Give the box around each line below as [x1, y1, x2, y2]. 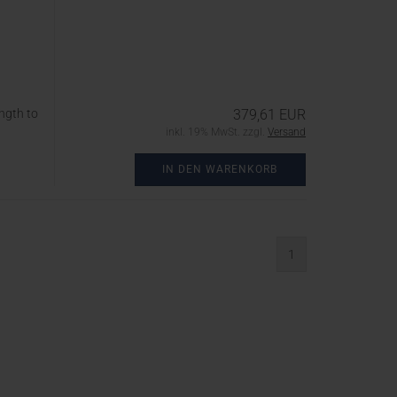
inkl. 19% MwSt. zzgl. [166, 126, 268, 138]
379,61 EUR [233, 106, 306, 123]
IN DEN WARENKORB [162, 163, 278, 175]
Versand [268, 126, 306, 138]
